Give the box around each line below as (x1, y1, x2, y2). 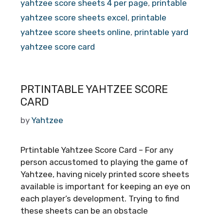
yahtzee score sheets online (20, 27, 130, 37)
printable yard (134, 27, 188, 37)
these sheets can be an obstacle (20, 205, 148, 216)
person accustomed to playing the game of (20, 157, 188, 167)
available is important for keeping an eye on (20, 181, 190, 191)
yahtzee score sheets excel (20, 13, 127, 22)
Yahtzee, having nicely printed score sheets (20, 169, 189, 179)
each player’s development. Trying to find (20, 193, 179, 203)
